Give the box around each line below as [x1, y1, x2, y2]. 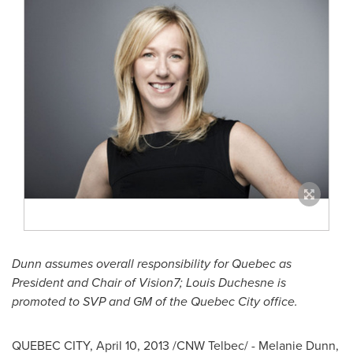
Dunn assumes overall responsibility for [12, 255, 232, 273]
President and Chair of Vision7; [12, 273, 186, 292]
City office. [235, 292, 298, 311]
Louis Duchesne [186, 273, 274, 292]
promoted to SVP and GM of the [12, 292, 191, 311]
